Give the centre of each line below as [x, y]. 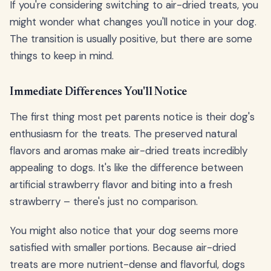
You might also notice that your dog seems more [124, 231]
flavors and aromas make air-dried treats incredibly [129, 151]
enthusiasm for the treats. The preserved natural [123, 134]
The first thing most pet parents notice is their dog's [132, 117]
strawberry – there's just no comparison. [104, 202]
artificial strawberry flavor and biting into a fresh [121, 185]
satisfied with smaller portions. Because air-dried [123, 248]
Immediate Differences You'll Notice [99, 93]
